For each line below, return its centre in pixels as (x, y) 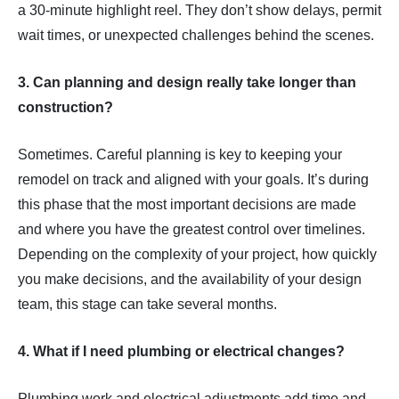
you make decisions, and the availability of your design (190, 280)
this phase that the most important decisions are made (187, 205)
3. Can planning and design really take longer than (187, 83)
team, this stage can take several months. (147, 305)
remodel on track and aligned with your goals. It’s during (193, 180)
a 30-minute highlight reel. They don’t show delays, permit (199, 11)
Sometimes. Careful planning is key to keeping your (180, 155)
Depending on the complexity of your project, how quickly (197, 255)
